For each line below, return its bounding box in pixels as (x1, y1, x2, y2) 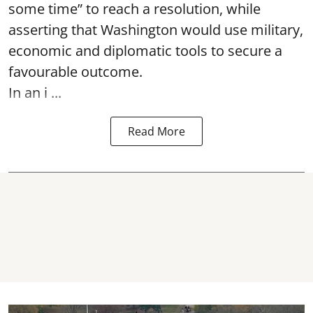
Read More (128, 124, 185, 139)
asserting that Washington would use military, (8, 20, 303, 39)
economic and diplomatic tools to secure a (8, 41, 282, 60)
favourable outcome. (8, 62, 143, 81)
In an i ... (8, 83, 61, 102)
